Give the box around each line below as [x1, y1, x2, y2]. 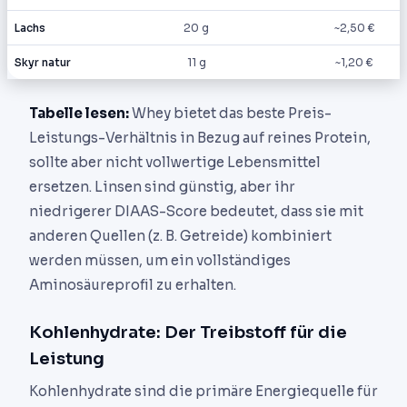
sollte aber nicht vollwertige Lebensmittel [29, 154, 321, 171]
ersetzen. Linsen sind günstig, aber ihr [29, 178, 295, 195]
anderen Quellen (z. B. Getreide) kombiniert [29, 227, 332, 244]
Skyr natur [15, 55, 71, 69]
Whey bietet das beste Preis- [129, 104, 332, 122]
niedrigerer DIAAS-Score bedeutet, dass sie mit [29, 203, 363, 220]
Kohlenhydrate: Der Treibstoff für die [29, 322, 347, 342]
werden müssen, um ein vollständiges [29, 252, 291, 269]
